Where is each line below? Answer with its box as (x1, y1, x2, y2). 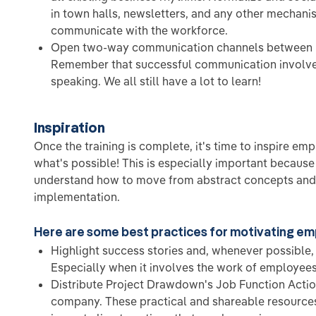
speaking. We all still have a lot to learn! (51, 74, 261, 89)
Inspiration (34, 119, 105, 137)
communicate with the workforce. (51, 23, 228, 38)
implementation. (34, 190, 120, 205)
